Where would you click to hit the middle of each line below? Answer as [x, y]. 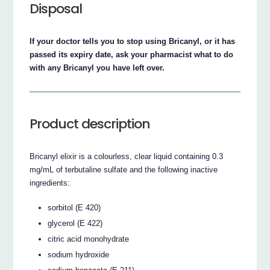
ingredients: [50, 183]
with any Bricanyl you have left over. [97, 67]
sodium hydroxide [79, 254]
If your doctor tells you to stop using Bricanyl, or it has [133, 41]
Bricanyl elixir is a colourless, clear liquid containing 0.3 [127, 157]
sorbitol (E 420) [74, 207]
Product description [90, 124]
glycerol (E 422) [75, 223]
